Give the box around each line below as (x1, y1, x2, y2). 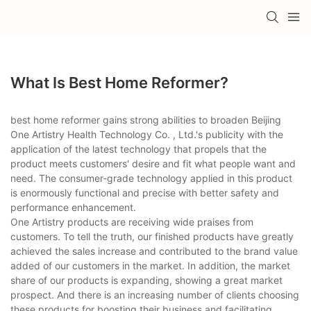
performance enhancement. (10, 201, 136, 213)
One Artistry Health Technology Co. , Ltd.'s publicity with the (10, 128, 283, 140)
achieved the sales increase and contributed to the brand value (10, 244, 298, 257)
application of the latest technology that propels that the (10, 142, 267, 155)
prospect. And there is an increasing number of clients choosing (10, 288, 299, 301)
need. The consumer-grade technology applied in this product (10, 171, 292, 184)
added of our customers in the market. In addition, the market (10, 259, 290, 271)
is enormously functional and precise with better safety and (10, 186, 279, 199)
